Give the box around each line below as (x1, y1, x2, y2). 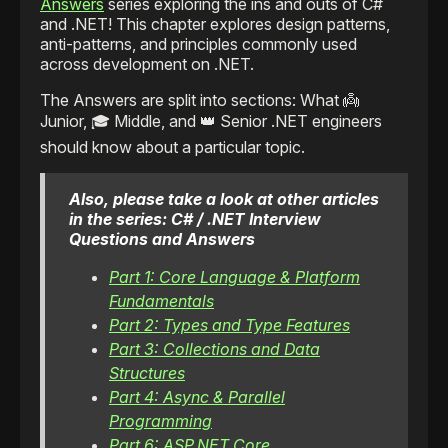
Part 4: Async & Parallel (109, 387, 285, 408)
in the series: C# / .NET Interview (69, 209, 321, 230)
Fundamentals (109, 291, 214, 312)
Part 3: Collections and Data (109, 339, 320, 360)
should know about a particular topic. (40, 137, 305, 158)
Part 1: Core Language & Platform (109, 267, 360, 288)
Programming (109, 411, 212, 432)
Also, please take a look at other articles (69, 189, 379, 210)
